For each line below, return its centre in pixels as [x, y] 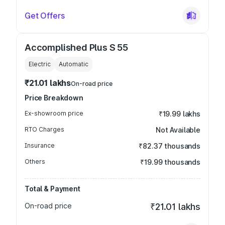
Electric [40, 64]
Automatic [74, 64]
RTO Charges [44, 129]
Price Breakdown [54, 98]
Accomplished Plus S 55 [77, 47]
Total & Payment [52, 189]
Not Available [178, 130]
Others [35, 161]
